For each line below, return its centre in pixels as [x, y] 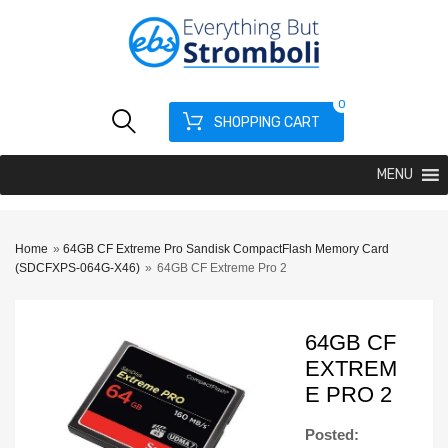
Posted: [331, 434]
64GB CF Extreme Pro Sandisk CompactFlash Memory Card [226, 248]
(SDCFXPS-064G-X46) [77, 267]
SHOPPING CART [267, 122]
